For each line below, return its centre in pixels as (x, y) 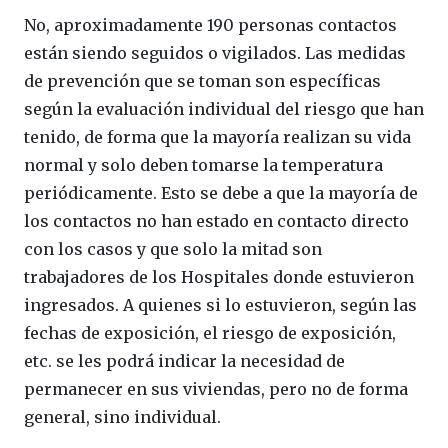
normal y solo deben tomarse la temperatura (203, 164)
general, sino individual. (122, 416)
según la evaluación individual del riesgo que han (224, 108)
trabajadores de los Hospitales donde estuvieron (219, 276)
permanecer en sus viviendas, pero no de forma (216, 388)
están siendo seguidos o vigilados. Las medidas (215, 52)
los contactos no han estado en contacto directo (216, 220)
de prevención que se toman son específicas (202, 80)
